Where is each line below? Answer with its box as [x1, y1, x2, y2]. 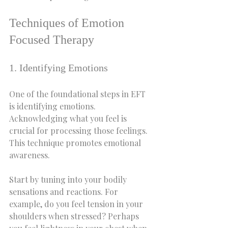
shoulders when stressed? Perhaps [9, 211, 141, 221]
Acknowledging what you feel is [9, 113, 129, 124]
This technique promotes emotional [9, 137, 143, 148]
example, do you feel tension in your [9, 198, 145, 209]
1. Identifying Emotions [9, 62, 108, 73]
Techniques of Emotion [9, 16, 127, 30]
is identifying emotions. [9, 101, 98, 111]
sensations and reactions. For [9, 186, 120, 197]
